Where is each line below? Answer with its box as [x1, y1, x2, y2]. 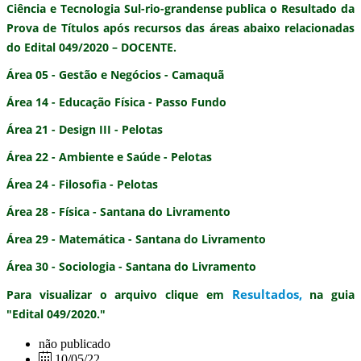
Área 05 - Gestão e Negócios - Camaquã [6, 67, 224, 83]
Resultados [231, 286, 299, 303]
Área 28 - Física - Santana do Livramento [6, 204, 230, 220]
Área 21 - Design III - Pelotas [6, 122, 163, 138]
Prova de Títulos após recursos [6, 20, 181, 36]
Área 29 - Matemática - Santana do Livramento [6, 231, 266, 247]
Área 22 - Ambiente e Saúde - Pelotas [6, 149, 212, 165]
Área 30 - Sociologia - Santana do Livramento [6, 259, 256, 275]
